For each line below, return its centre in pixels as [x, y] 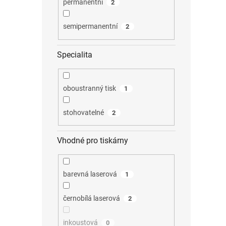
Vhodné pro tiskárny [93, 141]
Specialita [75, 54]
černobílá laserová [91, 199]
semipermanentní [90, 26]
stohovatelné [83, 112]
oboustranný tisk [89, 88]
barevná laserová [90, 174]
